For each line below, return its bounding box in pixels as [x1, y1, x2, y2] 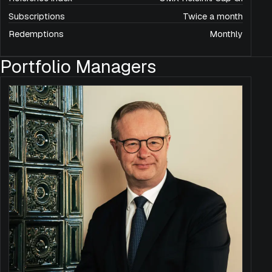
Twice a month [183, 10, 243, 22]
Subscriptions [8, 10, 65, 22]
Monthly [209, 29, 243, 40]
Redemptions [8, 29, 64, 40]
